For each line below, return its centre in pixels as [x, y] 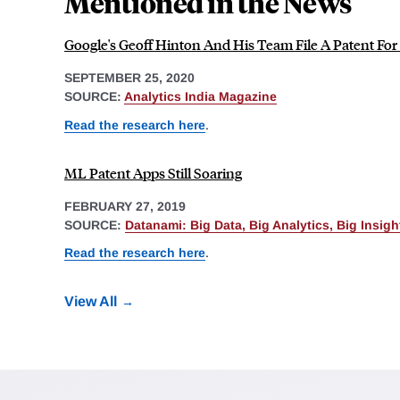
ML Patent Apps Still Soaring [153, 172]
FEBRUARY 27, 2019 [125, 206]
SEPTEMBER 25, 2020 [129, 78]
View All [91, 302]
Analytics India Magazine [200, 97]
